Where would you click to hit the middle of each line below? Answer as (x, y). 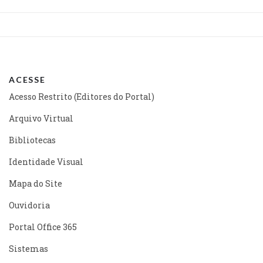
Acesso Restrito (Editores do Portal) (82, 96)
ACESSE (27, 79)
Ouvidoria (29, 205)
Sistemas (28, 248)
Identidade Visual (46, 161)
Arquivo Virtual (41, 118)
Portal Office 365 (43, 227)
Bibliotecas (32, 140)
